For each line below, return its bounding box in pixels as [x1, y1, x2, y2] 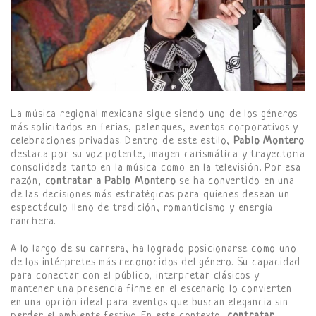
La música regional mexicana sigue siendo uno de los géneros [11, 108, 298, 121]
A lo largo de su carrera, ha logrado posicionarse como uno [11, 243, 297, 256]
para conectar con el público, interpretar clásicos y [11, 270, 260, 283]
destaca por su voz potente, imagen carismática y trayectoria [11, 148, 305, 161]
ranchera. [11, 215, 56, 228]
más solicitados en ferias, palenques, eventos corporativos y [11, 121, 298, 134]
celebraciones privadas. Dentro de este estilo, [11, 135, 233, 147]
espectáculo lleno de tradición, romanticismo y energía [11, 202, 274, 214]
